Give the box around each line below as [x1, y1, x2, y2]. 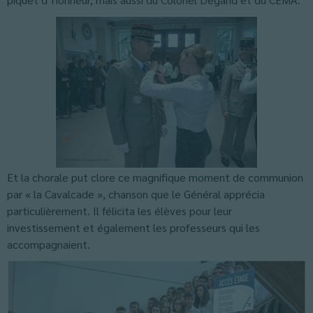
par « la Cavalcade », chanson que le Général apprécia [7, 187, 265, 201]
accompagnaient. [7, 237, 90, 252]
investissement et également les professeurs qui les [7, 220, 260, 235]
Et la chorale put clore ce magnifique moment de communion [7, 170, 303, 184]
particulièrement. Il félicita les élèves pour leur [7, 203, 232, 218]
